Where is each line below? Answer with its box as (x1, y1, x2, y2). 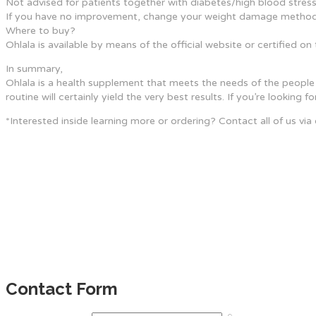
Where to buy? (6, 24, 75, 37)
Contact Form (6, 278, 118, 299)
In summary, (6, 62, 63, 75)
